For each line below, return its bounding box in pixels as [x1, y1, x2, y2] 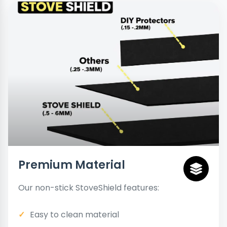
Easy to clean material [30, 209, 119, 221]
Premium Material [18, 157, 125, 173]
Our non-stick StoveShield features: [18, 182, 159, 194]
